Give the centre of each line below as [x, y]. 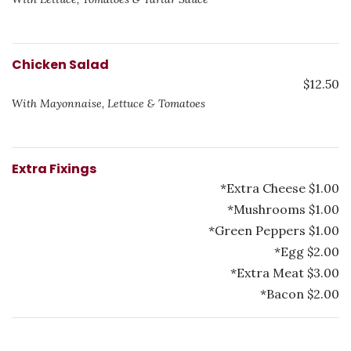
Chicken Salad [60, 65]
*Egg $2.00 [307, 251]
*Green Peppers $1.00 [274, 230]
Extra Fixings [54, 169]
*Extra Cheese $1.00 [280, 188]
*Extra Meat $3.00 [285, 273]
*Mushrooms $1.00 [283, 209]
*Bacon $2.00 [300, 294]
